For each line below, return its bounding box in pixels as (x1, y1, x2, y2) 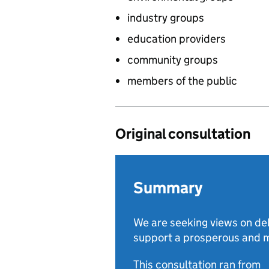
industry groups (127, 11, 204, 25)
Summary (133, 178, 202, 198)
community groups (127, 53, 218, 67)
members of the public (127, 74, 237, 88)
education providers (127, 32, 226, 46)
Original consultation (115, 125, 250, 142)
